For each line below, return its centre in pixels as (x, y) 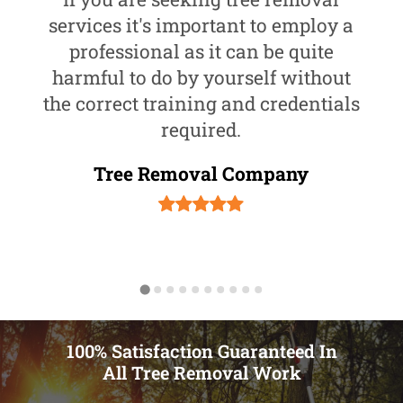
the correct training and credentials (201, 104)
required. (201, 130)
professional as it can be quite (201, 52)
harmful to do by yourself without (201, 78)
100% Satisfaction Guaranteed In (201, 351)
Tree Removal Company (201, 174)
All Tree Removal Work (201, 373)
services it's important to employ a (201, 26)
